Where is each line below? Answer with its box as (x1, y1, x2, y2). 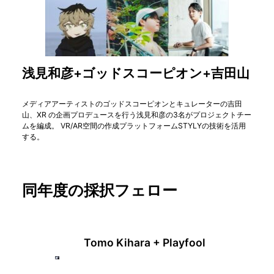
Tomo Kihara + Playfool (84, 235, 206, 249)
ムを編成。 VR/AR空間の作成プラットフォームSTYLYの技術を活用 (22, 121, 246, 131)
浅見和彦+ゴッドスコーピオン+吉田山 (22, 65, 250, 81)
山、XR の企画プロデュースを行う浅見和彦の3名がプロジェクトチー (22, 110, 251, 120)
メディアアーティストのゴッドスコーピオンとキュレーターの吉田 (22, 99, 242, 109)
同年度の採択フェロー (22, 181, 177, 200)
